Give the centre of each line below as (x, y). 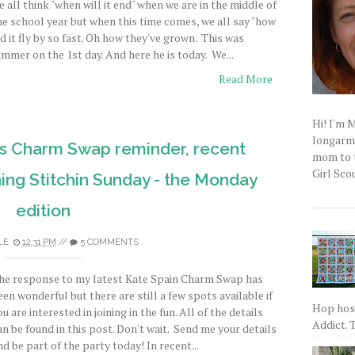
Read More (246, 79)
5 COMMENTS (109, 242)
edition (43, 210)
